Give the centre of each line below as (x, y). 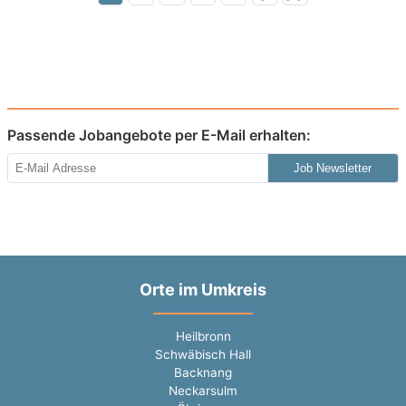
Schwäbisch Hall (203, 355)
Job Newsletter (333, 168)
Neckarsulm (203, 391)
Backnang (203, 373)
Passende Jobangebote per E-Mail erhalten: (159, 135)
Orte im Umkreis (203, 289)
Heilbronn (203, 337)
